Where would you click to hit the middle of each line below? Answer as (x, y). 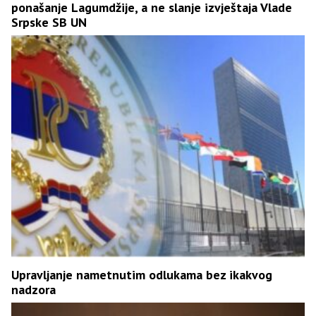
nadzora (34, 289)
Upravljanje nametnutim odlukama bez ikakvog (142, 274)
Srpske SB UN (49, 22)
